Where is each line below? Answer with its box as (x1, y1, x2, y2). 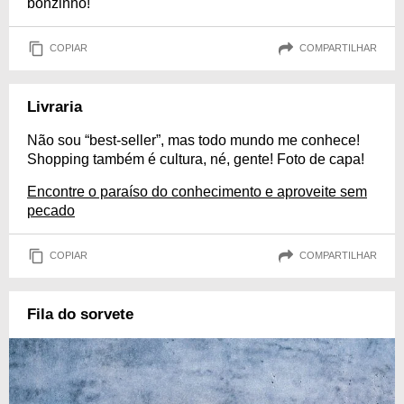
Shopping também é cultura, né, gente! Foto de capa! (27, 151, 364, 167)
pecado (27, 202, 75, 218)
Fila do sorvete (27, 305, 133, 323)
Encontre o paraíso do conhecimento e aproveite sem (27, 183, 367, 199)
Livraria (27, 97, 82, 115)
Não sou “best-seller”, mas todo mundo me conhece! (27, 132, 360, 148)
